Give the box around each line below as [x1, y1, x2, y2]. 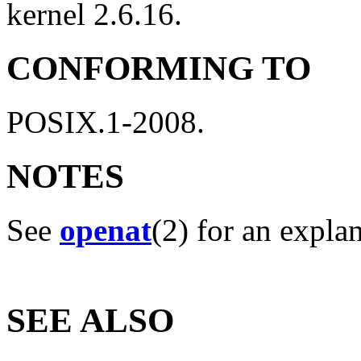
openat [60, 212, 151, 247]
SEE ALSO [6, 301, 174, 339]
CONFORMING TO [6, 49, 311, 88]
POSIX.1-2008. [6, 105, 213, 140]
